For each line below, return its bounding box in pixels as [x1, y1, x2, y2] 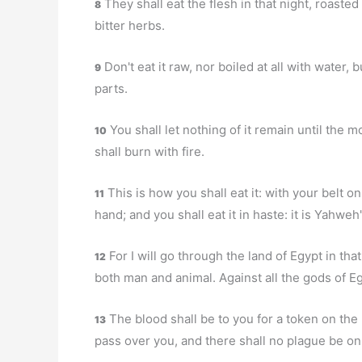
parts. [95, 81, 128, 96]
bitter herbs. [95, 18, 165, 33]
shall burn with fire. [95, 144, 204, 159]
